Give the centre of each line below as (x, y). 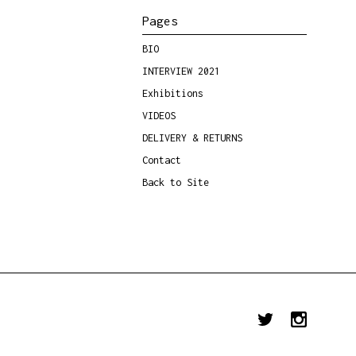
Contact (161, 160)
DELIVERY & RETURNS (192, 137)
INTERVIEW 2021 (181, 71)
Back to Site (175, 182)
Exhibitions (172, 93)
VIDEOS (159, 115)
